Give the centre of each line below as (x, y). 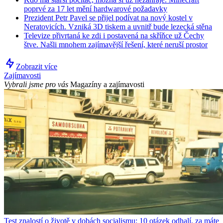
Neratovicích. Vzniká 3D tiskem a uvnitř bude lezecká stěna (118, 26)
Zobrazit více (37, 66)
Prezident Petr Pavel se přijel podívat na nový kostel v (108, 17)
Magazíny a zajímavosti (107, 84)
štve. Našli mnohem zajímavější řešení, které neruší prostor (116, 44)
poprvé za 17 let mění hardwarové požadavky (96, 8)
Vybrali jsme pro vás (36, 84)
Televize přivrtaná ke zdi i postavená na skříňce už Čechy (114, 35)
